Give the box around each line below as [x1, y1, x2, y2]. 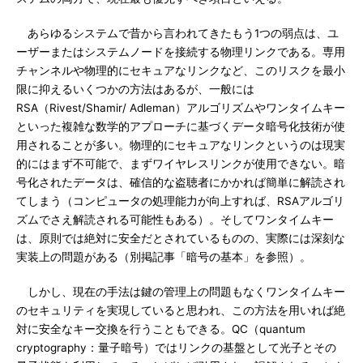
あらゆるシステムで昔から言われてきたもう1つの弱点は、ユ [16, 27, 339, 40]
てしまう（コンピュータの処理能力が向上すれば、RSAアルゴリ [16, 194, 344, 207]
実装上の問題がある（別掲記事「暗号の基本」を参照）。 [16, 250, 311, 263]
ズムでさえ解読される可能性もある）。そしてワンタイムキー [16, 213, 334, 226]
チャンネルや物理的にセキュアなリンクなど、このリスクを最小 [16, 64, 345, 77]
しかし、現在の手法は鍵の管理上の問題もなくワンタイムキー [16, 285, 345, 298]
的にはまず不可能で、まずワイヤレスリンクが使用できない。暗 [16, 157, 345, 170]
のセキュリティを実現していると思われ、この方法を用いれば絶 [16, 304, 345, 317]
